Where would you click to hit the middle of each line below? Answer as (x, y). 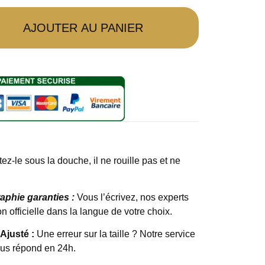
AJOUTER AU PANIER (83, 28)
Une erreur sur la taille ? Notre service (115, 234)
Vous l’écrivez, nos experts (133, 198)
